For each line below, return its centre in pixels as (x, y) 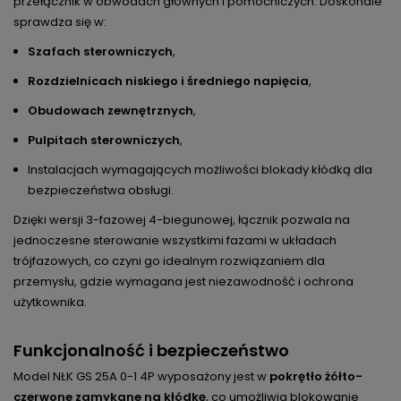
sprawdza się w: (60, 22)
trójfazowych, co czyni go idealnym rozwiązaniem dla (169, 261)
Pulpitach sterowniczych (104, 141)
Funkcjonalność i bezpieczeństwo (151, 351)
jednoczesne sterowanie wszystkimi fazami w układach (175, 241)
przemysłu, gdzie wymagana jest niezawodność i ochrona (183, 282)
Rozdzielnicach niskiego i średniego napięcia (168, 81)
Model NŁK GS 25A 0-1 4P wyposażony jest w (141, 377)
